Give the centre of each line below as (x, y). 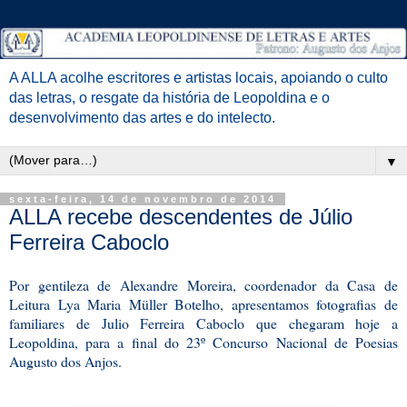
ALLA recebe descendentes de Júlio (181, 216)
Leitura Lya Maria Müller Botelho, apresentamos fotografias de (203, 304)
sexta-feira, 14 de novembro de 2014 (143, 199)
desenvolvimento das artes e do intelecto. (142, 117)
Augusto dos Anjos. (65, 362)
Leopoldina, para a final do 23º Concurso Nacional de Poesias (203, 342)
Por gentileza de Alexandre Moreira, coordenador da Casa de (203, 285)
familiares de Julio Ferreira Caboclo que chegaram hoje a (203, 323)
